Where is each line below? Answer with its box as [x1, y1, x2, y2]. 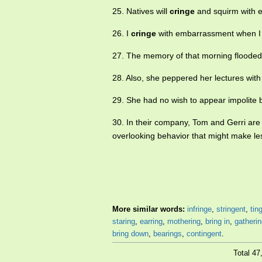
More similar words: [112, 205, 187, 214]
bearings [153, 229, 182, 239]
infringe [187, 205, 212, 214]
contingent [187, 229, 222, 239]
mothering [167, 217, 201, 226]
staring [112, 217, 135, 226]
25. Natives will [112, 6, 170, 16]
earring [140, 217, 163, 226]
